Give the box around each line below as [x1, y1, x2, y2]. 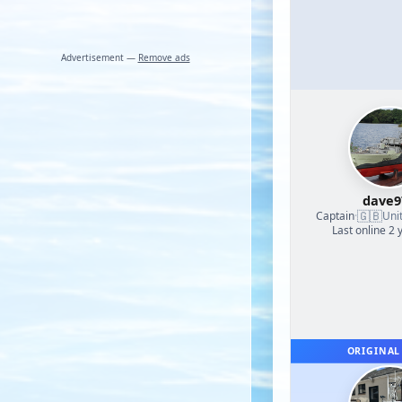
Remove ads [137, 51, 190, 64]
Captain [316, 207, 354, 223]
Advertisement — [60, 51, 138, 64]
